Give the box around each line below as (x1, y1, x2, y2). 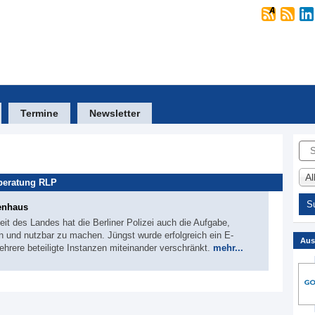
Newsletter (89, 108, 140, 120)
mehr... (213, 242, 243, 253)
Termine (20, 108, 58, 120)
